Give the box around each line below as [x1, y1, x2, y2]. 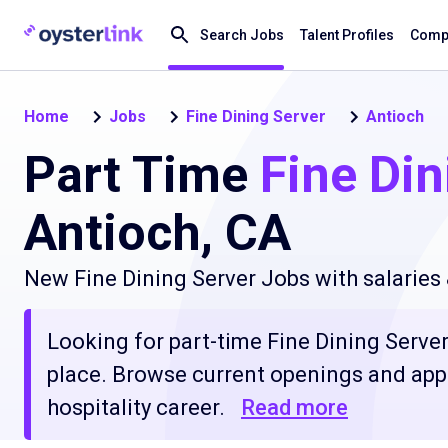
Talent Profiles [300, 27, 394, 43]
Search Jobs [200, 27, 284, 43]
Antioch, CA [24, 203, 291, 262]
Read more [241, 395, 348, 420]
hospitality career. [47, 395, 225, 420]
